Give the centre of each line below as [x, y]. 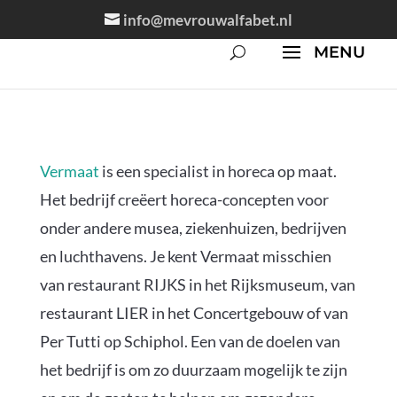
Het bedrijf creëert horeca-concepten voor [184, 199]
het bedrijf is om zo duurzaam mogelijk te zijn [193, 370]
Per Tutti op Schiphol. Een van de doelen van [190, 341]
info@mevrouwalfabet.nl [207, 19]
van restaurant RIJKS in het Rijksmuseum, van [197, 284]
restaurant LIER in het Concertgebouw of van [194, 313]
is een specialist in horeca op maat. [218, 171]
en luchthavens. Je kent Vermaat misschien [185, 256]
